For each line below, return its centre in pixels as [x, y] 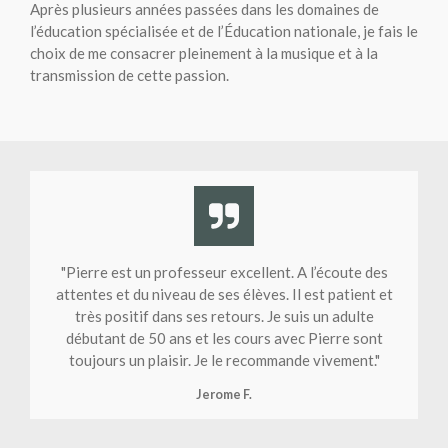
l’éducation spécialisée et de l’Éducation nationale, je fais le [224, 31]
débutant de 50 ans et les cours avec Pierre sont [224, 338]
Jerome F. [224, 395]
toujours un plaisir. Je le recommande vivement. [221, 360]
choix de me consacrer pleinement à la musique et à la [204, 53]
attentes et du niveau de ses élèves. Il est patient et [224, 294]
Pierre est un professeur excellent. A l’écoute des [226, 272]
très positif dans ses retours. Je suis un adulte [224, 316]
